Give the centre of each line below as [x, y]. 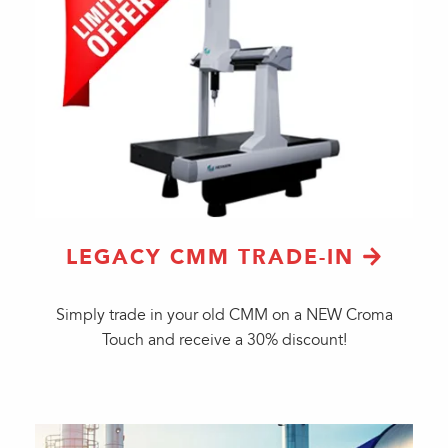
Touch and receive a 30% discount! [224, 340]
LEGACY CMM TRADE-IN [209, 257]
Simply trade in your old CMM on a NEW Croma [224, 315]
